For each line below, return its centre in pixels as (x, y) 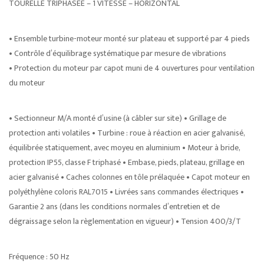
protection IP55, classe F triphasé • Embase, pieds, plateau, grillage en (127, 162)
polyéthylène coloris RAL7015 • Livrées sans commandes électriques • (126, 192)
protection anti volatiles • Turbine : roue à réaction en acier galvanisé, (127, 133)
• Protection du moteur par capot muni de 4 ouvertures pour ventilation (132, 68)
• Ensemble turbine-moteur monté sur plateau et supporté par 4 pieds (129, 39)
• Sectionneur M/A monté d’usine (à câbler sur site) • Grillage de (118, 118)
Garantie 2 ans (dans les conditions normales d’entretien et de (114, 207)
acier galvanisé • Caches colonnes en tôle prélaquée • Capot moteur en (129, 177)
